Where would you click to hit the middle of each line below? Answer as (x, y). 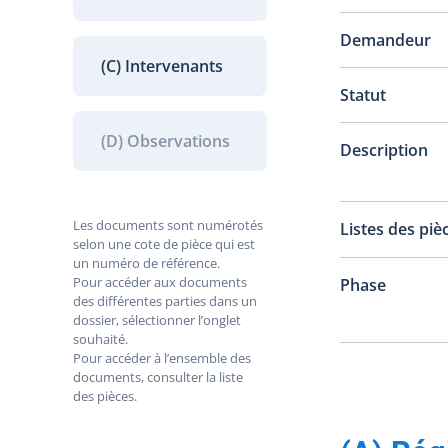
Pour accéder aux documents (160, 282)
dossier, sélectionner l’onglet (157, 320)
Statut (363, 95)
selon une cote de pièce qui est (164, 244)
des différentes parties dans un (165, 301)
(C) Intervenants (162, 66)
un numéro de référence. (147, 263)
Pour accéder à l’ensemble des (162, 358)
